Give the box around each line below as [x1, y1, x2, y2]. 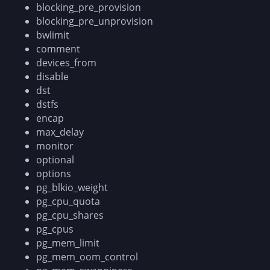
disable [36, 69, 69, 83]
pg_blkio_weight [36, 180, 108, 194]
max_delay [36, 125, 84, 139]
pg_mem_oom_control [36, 250, 138, 263]
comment [36, 42, 80, 55]
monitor [36, 139, 74, 152]
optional [36, 152, 74, 166]
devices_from [36, 55, 96, 69]
